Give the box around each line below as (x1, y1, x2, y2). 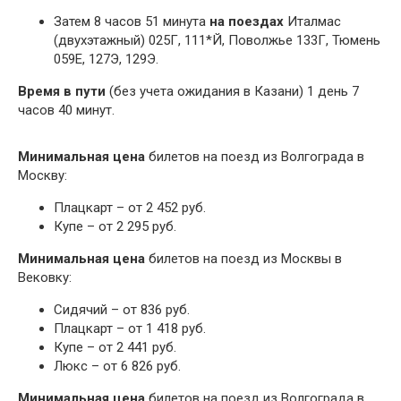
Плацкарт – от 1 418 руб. (54, 320, 206, 337)
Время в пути (18, 83, 106, 100)
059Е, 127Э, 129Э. (54, 51, 158, 68)
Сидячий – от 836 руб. (54, 302, 190, 319)
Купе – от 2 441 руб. (54, 339, 176, 356)
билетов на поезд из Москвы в (145, 251, 342, 268)
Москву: (18, 167, 67, 184)
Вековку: (18, 269, 72, 286)
